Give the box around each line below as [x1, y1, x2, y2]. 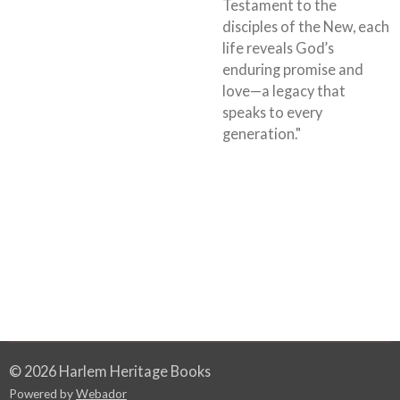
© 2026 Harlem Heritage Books [9, 362, 211, 379]
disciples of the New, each [222, 18, 389, 36]
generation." [222, 125, 301, 143]
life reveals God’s [222, 39, 334, 57]
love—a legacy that [222, 82, 346, 100]
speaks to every [222, 104, 322, 121]
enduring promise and [222, 61, 363, 79]
